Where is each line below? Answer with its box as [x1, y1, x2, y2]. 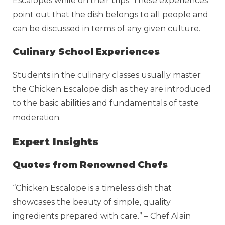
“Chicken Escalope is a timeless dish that [13, 183, 172, 193]
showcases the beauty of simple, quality [13, 197, 171, 207]
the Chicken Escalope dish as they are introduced [13, 84, 211, 94]
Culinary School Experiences [13, 46, 160, 57]
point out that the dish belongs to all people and [13, 9, 208, 19]
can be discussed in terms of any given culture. [13, 23, 202, 33]
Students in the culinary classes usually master [13, 70, 201, 80]
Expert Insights [13, 135, 98, 148]
